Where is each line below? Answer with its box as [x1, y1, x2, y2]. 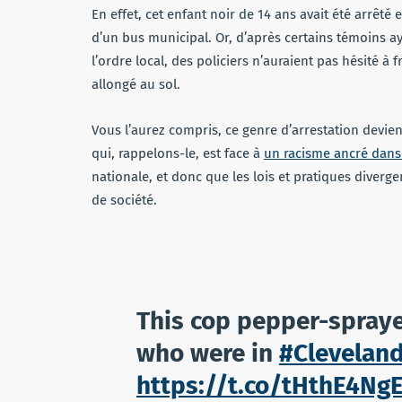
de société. [92, 192, 157, 209]
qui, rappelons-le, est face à [92, 145, 264, 162]
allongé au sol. [92, 76, 180, 93]
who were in [136, 338, 279, 369]
